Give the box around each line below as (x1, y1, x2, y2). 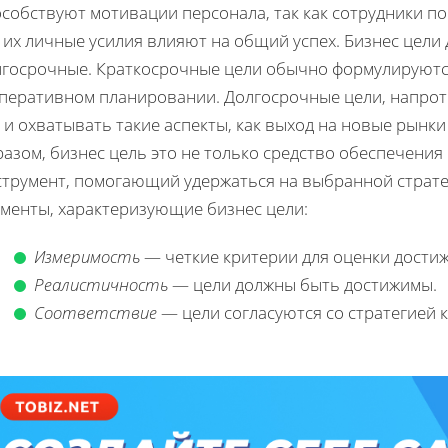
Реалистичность (34, 272, 168, 296)
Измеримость (34, 244, 140, 268)
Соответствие (34, 300, 157, 324)
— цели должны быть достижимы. (168, 272, 437, 296)
